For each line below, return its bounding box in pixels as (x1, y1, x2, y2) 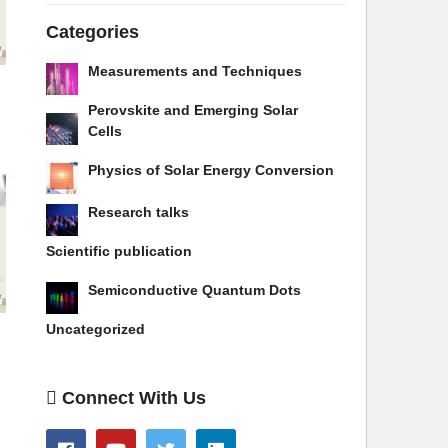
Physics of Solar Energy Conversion (88, 162, 334, 179)
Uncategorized (46, 321, 145, 338)
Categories (46, 22, 139, 43)
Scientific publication (46, 243, 192, 260)
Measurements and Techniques (88, 63, 302, 80)
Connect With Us (62, 387, 206, 408)
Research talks (88, 204, 189, 221)
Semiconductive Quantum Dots (88, 282, 301, 299)
